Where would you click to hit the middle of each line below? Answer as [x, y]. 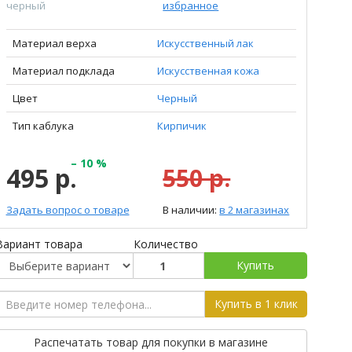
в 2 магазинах [255, 210]
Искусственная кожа [208, 71]
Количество [165, 244]
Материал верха [54, 43]
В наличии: [191, 210]
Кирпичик [181, 126]
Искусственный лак [205, 43]
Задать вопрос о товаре [68, 210]
